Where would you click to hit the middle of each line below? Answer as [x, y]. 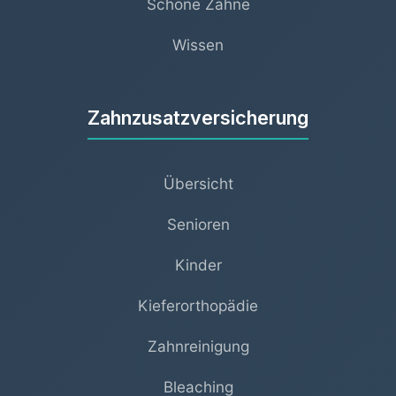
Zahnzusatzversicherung [198, 117]
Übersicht [198, 183]
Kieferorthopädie [198, 305]
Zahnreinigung [198, 346]
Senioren [198, 224]
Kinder [198, 264]
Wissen [198, 44]
